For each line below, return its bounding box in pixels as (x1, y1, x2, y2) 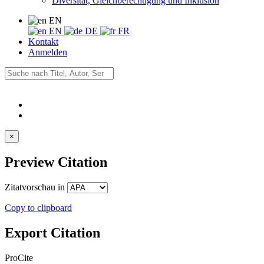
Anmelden (28, 47, 67, 57)
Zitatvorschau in (5, 181, 67, 192)
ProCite (5, 252, 33, 263)
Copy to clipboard (5, 202, 72, 213)
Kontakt (28, 37, 58, 47)
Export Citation (5, 225, 100, 240)
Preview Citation (5, 154, 107, 170)
